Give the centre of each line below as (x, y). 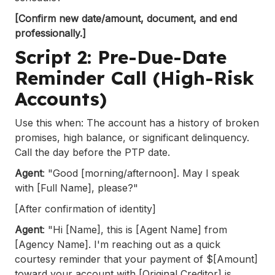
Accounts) (61, 99)
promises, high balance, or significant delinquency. (132, 137)
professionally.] (50, 33)
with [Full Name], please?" (76, 188)
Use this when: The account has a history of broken (137, 122)
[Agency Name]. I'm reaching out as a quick (118, 244)
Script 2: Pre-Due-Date (121, 57)
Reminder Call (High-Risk (134, 78)
